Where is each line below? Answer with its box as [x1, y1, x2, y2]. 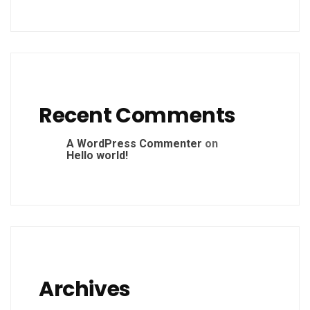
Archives [39, 275, 131, 304]
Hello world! [66, 149, 128, 163]
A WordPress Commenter [66, 137, 202, 151]
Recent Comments [39, 101, 236, 131]
